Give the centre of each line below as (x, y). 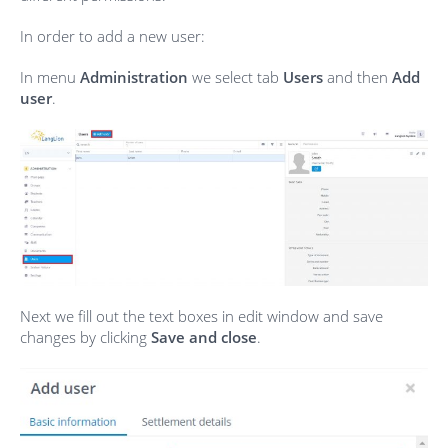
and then (359, 77)
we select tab (237, 77)
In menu (50, 77)
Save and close (204, 336)
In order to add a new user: (112, 36)
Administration (134, 77)
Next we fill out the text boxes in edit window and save (201, 315)
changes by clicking (85, 336)
